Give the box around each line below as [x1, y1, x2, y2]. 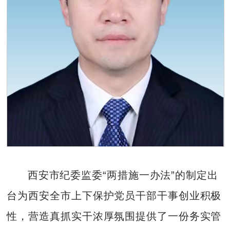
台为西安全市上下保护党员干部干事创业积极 [7, 190, 222, 202]
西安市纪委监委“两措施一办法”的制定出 [27, 169, 218, 181]
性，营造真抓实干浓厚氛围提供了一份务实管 [7, 210, 222, 222]
